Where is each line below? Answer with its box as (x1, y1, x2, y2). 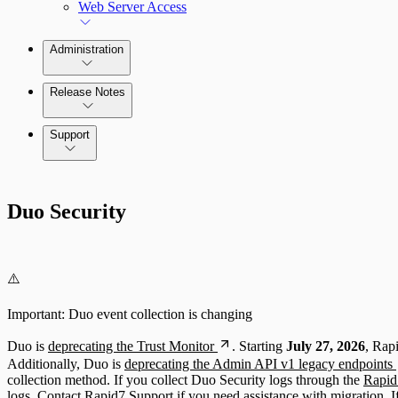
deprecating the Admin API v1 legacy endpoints (124, 355, 393, 371)
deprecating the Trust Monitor (48, 338, 214, 354)
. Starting (232, 338, 286, 354)
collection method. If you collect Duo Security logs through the (7, 371, 363, 387)
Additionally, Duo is (7, 355, 124, 371)
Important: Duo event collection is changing (7, 306, 252, 322)
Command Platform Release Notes (78, 125, 272, 140)
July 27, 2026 (286, 338, 365, 354)
